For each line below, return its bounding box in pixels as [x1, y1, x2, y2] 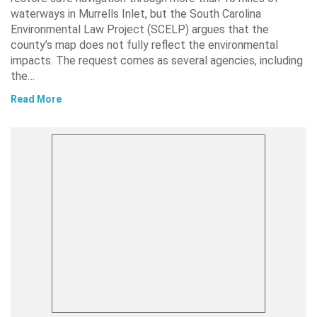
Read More [11, 93, 62, 105]
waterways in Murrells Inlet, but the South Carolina [11, 7, 261, 21]
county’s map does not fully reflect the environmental [11, 38, 278, 52]
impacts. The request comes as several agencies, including [11, 54, 303, 68]
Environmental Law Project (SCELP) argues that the [11, 23, 269, 37]
